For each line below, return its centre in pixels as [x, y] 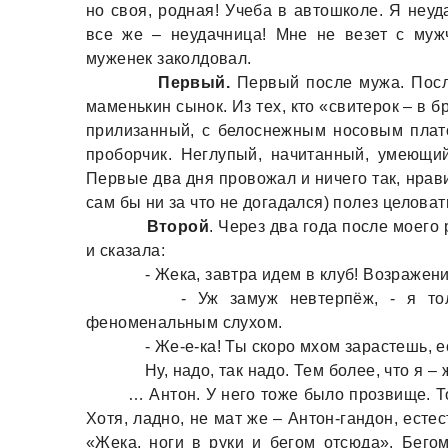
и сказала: [126, 250]
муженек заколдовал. [169, 58]
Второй [178, 226]
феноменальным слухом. [184, 322]
